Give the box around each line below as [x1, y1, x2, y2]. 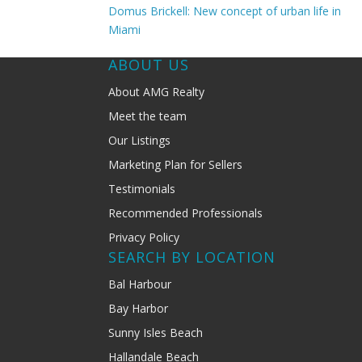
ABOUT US [108, 55, 190, 75]
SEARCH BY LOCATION [108, 247, 276, 267]
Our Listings [108, 133, 171, 149]
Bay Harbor [108, 301, 169, 317]
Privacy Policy [108, 229, 180, 246]
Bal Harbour [108, 276, 172, 293]
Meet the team [108, 108, 187, 124]
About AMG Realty [108, 84, 205, 100]
